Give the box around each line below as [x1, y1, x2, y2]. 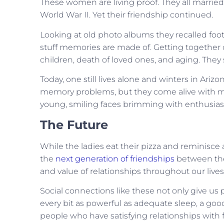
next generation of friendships [55, 153, 174, 163]
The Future [40, 117, 108, 132]
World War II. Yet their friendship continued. [40, 10, 215, 20]
